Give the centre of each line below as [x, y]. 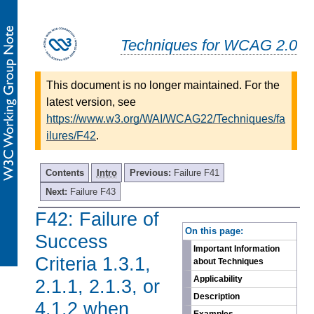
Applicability [218, 279]
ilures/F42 [71, 135]
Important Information [237, 249]
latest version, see [91, 102]
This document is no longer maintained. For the [163, 85]
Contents [64, 172]
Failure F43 [93, 191]
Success [71, 241]
